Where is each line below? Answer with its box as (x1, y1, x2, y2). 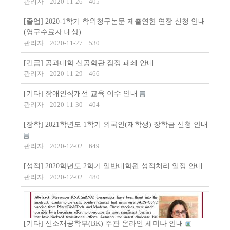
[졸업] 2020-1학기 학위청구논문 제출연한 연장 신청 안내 (24, 17, 205, 26)
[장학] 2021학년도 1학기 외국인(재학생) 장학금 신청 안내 (24, 121, 208, 129)
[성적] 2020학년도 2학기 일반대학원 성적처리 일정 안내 (24, 162, 203, 170)
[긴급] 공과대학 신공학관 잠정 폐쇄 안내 (24, 59, 154, 67)
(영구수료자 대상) (24, 28, 81, 36)
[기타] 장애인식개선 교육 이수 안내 (24, 90, 140, 98)
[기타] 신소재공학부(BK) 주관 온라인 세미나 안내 (24, 220, 185, 228)
